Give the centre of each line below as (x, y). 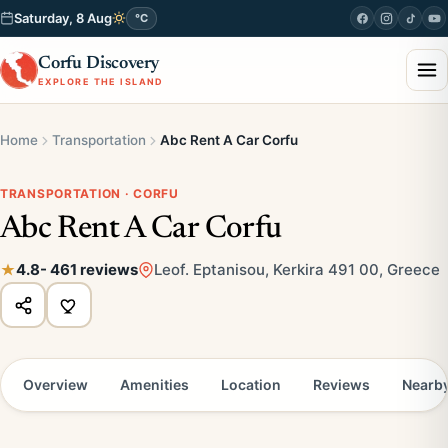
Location (251, 384)
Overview (55, 384)
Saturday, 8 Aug (63, 18)
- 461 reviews (89, 269)
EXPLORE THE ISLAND (101, 81)
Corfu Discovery (99, 63)
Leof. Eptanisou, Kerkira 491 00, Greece (297, 269)
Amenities (154, 384)
